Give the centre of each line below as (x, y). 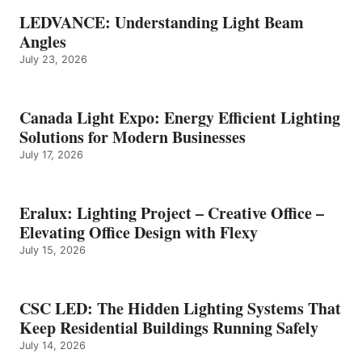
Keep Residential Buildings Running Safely (169, 327)
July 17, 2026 (51, 154)
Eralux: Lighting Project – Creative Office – (172, 213)
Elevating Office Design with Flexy (139, 232)
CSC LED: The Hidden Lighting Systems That (180, 308)
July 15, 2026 (53, 250)
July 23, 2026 (53, 59)
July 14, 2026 (53, 345)
